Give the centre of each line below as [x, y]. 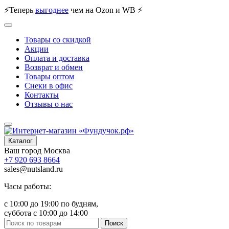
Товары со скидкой [58, 40]
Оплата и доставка [57, 58]
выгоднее [52, 10]
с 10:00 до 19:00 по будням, [51, 204]
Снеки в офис [49, 86]
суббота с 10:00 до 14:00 [46, 213]
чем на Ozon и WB [103, 10]
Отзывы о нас [49, 104]
